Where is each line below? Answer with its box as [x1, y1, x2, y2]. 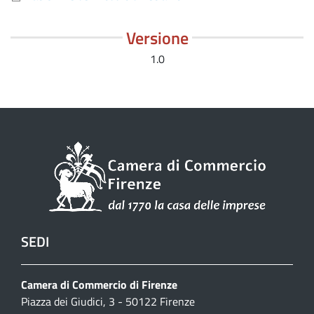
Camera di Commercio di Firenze [21, 275, 177, 293]
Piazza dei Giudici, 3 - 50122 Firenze [21, 292, 195, 310]
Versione [125, 25, 189, 50]
